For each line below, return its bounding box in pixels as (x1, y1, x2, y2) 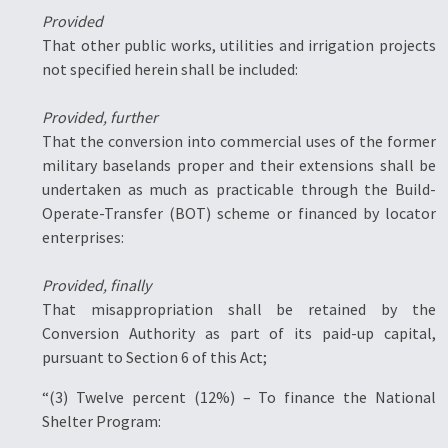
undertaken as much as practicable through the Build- (42, 179, 436, 199)
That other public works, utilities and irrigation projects (42, 35, 436, 55)
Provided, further (42, 107, 158, 127)
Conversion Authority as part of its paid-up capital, (42, 323, 436, 343)
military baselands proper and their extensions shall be (42, 155, 436, 175)
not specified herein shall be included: (42, 59, 298, 79)
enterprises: (42, 227, 124, 247)
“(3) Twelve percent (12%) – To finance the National (42, 387, 436, 407)
